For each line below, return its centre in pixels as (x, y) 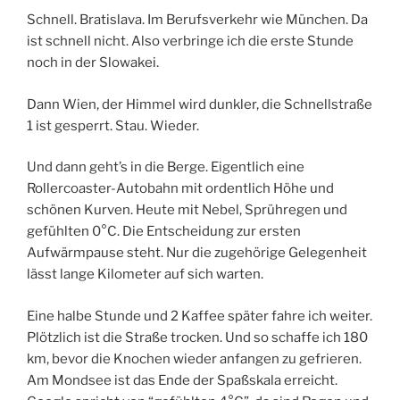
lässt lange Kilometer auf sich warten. (145, 275)
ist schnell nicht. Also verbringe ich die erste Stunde (190, 42)
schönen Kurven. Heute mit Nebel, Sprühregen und (187, 210)
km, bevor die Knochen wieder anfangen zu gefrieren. (194, 358)
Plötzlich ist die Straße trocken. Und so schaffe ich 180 (197, 337)
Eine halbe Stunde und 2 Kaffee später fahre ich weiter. (200, 316)
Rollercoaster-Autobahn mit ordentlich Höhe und (180, 189)
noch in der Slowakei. (93, 63)
